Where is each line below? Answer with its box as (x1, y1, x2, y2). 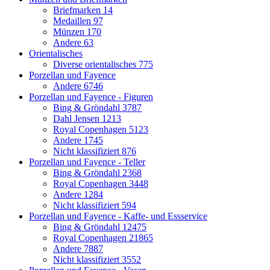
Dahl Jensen (53, 113, 102, 124)
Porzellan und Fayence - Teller (29, 156, 145, 167)
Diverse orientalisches (53, 58, 139, 69)
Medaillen (53, 15, 93, 26)
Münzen (53, 26, 87, 37)
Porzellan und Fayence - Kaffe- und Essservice (29, 210, 207, 221)
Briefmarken (53, 4, 103, 15)
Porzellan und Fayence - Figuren (29, 91, 153, 102)
